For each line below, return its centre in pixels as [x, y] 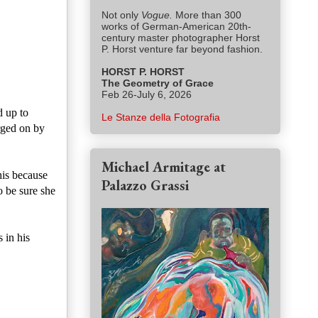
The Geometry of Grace [158, 83]
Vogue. [158, 15]
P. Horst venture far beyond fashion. [183, 49]
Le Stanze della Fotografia [161, 117]
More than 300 [208, 15]
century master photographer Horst [181, 38]
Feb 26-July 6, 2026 [147, 95]
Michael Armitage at [164, 167]
